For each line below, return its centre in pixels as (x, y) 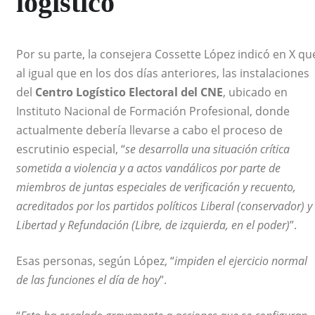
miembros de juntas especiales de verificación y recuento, (156, 187)
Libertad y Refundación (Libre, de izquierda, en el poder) (153, 225)
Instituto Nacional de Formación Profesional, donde (153, 111)
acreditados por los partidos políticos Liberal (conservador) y (164, 206)
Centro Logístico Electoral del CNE (129, 92)
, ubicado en (255, 92)
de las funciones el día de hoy (88, 280)
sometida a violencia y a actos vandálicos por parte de (148, 168)
